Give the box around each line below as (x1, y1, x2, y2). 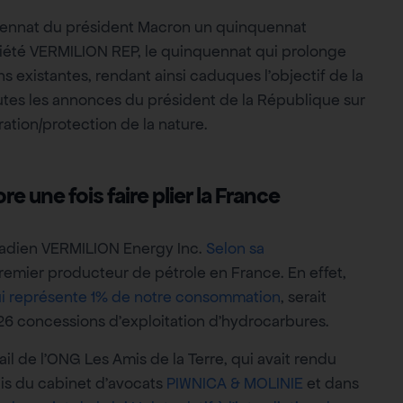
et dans (303, 372, 359, 393)
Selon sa (202, 238, 264, 259)
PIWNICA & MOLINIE (163, 372, 303, 393)
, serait (281, 287, 327, 308)
